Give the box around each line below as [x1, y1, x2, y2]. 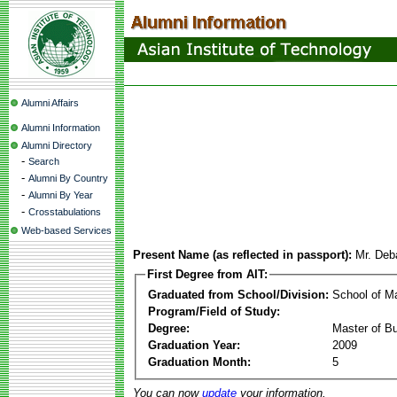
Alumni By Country [28, 173, 108, 183]
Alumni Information [21, 122, 100, 133]
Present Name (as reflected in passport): [133, 248, 352, 261]
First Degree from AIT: [147, 268, 268, 281]
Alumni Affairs [21, 97, 79, 108]
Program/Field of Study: [148, 304, 280, 318]
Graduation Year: [148, 338, 240, 352]
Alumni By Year [28, 190, 93, 200]
